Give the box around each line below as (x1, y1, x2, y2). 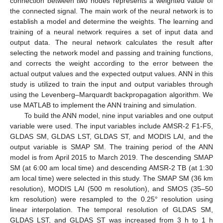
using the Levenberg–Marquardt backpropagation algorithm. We (10, 91, 213, 99)
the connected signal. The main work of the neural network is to (10, 7, 213, 15)
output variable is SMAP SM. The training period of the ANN (10, 143, 213, 151)
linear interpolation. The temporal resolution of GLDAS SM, (10, 206, 213, 214)
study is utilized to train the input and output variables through (10, 80, 213, 89)
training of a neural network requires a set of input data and (10, 28, 213, 36)
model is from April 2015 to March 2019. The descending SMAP (10, 153, 213, 162)
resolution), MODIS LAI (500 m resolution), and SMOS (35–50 (10, 185, 213, 193)
